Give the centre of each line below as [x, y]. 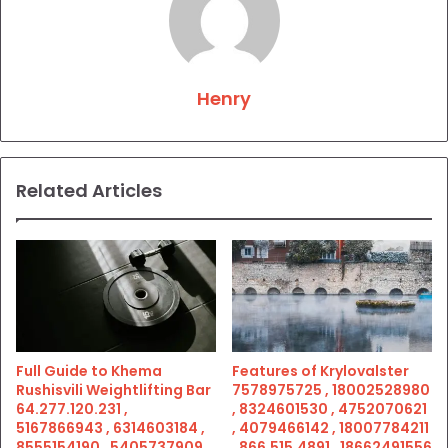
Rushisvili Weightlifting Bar [113, 390]
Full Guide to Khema [89, 371]
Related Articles [89, 190]
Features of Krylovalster [320, 371]
